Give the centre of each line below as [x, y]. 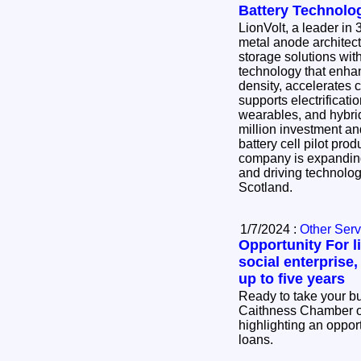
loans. [259, 340]
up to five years [292, 279]
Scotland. [269, 188]
